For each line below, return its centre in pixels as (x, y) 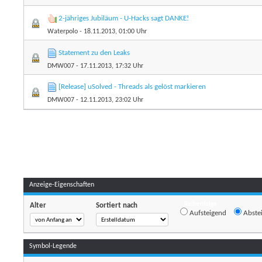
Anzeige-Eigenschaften (62, 185)
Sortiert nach (117, 206)
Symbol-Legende (53, 247)
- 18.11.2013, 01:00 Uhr (113, 32)
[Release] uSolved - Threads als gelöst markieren (132, 87)
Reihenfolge (201, 205)
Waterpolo (63, 32)
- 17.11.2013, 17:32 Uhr (109, 66)
